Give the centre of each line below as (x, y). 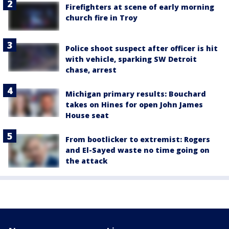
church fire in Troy (101, 18)
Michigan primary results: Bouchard (136, 94)
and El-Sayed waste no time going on (138, 150)
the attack (86, 161)
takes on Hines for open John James (134, 104)
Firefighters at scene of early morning (140, 7)
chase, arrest (91, 70)
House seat (87, 115)
